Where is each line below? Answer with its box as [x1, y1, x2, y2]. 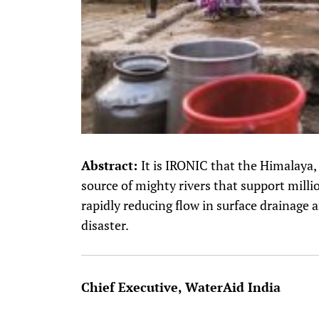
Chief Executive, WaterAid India [81, 278, 281, 296]
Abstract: [81, 157, 137, 174]
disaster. [81, 216, 129, 234]
